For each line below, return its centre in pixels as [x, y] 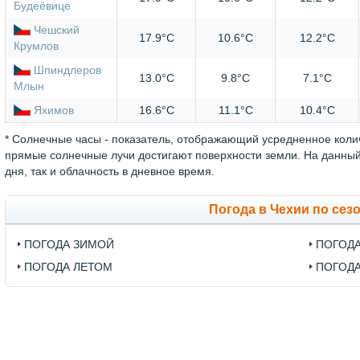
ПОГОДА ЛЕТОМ [68, 267]
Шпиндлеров [67, 70]
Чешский [57, 30]
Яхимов [54, 110]
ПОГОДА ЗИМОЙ [69, 245]
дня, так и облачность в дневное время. [110, 172]
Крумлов [36, 46]
